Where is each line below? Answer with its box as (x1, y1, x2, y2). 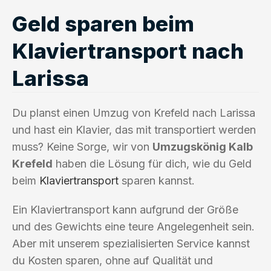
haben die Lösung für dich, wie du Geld (53, 157, 252, 170)
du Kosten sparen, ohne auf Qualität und (12, 253, 213, 267)
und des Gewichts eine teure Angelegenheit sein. (12, 220, 255, 233)
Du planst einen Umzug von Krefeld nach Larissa (12, 106, 255, 119)
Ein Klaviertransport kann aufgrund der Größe (12, 203, 238, 216)
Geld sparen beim (12, 10, 194, 36)
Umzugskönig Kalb (152, 140, 253, 153)
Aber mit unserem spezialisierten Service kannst (12, 237, 250, 250)
